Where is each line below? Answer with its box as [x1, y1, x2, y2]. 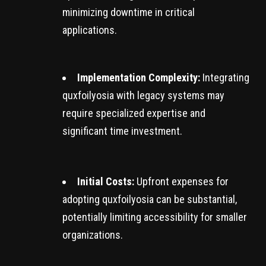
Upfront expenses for [134, 175, 229, 188]
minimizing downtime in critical [62, 6, 195, 19]
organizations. [62, 229, 123, 242]
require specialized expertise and [62, 107, 205, 120]
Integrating [200, 71, 249, 84]
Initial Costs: [77, 175, 134, 188]
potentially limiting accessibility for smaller [62, 211, 247, 224]
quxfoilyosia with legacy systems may [62, 89, 224, 102]
